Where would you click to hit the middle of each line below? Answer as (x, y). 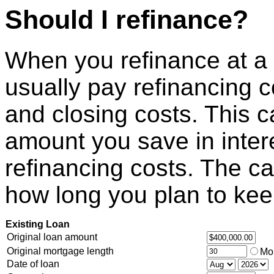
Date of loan (33, 264)
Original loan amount (52, 237)
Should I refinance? (127, 20)
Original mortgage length (60, 251)
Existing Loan (38, 224)
